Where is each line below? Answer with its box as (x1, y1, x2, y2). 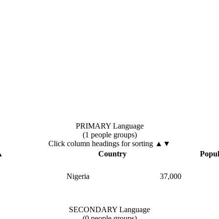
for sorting (121, 139, 153, 148)
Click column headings (48, 139, 121, 148)
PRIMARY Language (75, 121, 144, 130)
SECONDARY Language (69, 205, 150, 214)
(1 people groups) (82, 130, 137, 139)
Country (98, 149, 127, 158)
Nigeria (66, 172, 89, 180)
